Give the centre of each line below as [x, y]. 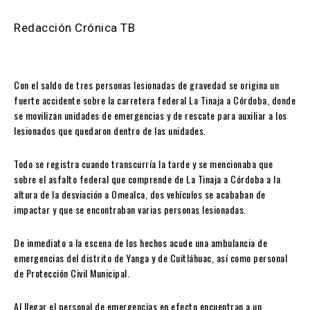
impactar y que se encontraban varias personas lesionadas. [130, 209]
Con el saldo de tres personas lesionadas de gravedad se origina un [146, 84]
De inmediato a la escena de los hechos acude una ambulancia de [140, 242]
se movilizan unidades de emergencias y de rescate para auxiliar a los [151, 115]
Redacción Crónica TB [74, 27]
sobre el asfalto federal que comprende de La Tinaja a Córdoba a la [147, 179]
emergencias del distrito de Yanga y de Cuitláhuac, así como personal [151, 257]
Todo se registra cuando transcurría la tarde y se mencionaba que [143, 163]
